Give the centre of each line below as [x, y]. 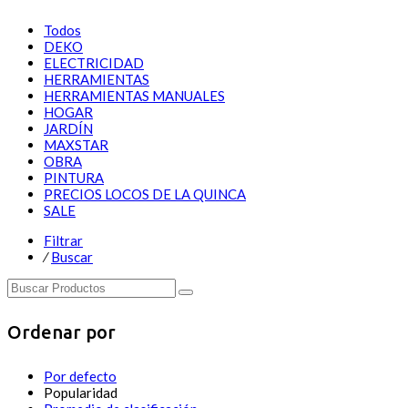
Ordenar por [61, 332]
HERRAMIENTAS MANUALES [134, 95]
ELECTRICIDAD [94, 62]
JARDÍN [68, 128]
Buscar [72, 256]
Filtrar [63, 240]
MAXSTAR [76, 144]
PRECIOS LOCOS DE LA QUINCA [145, 194]
